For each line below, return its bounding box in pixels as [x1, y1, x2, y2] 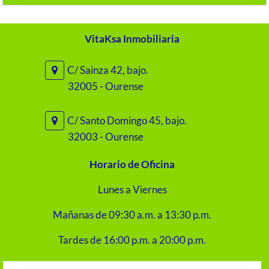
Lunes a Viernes [97, 183, 167, 196]
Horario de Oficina [89, 158, 175, 171]
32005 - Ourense [68, 80, 144, 93]
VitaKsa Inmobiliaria [85, 32, 180, 46]
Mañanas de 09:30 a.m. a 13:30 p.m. [53, 208, 212, 222]
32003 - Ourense [68, 130, 144, 144]
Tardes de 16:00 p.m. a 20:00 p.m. [58, 234, 207, 247]
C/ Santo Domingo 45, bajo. [65, 114, 187, 127]
